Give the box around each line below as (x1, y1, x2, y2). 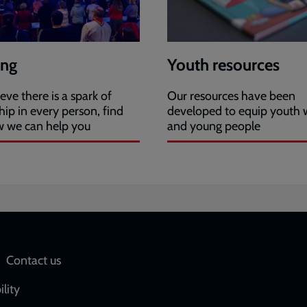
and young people (167, 119, 260, 134)
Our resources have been (167, 88, 295, 104)
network (153, 277, 229, 304)
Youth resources (167, 55, 280, 75)
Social (153, 251, 210, 278)
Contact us (6, 252, 61, 268)
